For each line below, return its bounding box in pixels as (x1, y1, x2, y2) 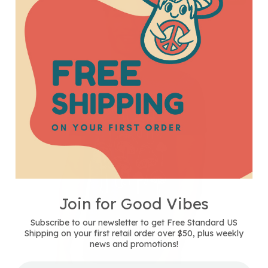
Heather (11, 61, 50, 74)
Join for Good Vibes (59, 194, 209, 214)
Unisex (11, 35, 41, 47)
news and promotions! (90, 238, 178, 249)
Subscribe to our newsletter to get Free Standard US (31, 217, 237, 228)
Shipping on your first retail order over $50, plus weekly (25, 227, 243, 239)
